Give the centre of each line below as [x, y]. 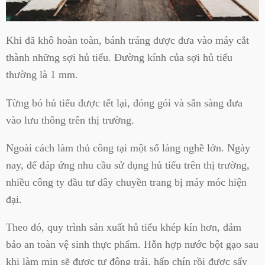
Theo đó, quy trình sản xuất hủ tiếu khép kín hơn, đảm [124, 227]
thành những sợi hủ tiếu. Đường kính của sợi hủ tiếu [119, 58]
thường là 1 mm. [42, 75]
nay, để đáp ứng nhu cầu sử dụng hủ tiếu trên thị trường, [128, 165]
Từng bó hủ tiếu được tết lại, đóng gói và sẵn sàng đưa [124, 103]
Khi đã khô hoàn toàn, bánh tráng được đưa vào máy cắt [127, 41]
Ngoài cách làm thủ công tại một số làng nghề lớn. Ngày [128, 148]
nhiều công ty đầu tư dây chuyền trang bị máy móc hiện [126, 182]
